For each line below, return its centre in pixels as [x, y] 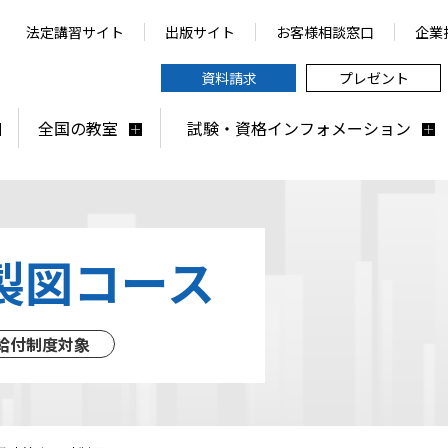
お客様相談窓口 [325, 32]
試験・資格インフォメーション [298, 128]
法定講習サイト [75, 32]
